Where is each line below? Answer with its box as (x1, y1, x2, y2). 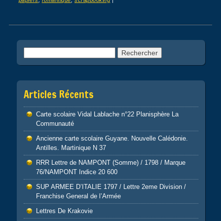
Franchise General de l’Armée (36, 192, 121, 200)
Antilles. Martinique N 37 (36, 144, 106, 151)
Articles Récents (23, 87, 94, 102)
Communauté (36, 119, 74, 127)
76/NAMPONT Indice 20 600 (36, 168, 117, 176)
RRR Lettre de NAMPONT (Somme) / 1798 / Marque (36, 158, 185, 166)
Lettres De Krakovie (36, 207, 93, 215)
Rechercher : (23, 48, 64, 56)
